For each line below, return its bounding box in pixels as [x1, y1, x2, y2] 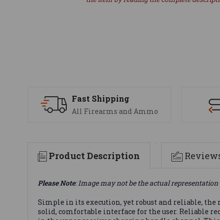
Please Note [38, 178, 75, 188]
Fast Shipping [72, 93, 129, 104]
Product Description [49, 149, 140, 162]
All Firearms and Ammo [72, 107, 158, 116]
